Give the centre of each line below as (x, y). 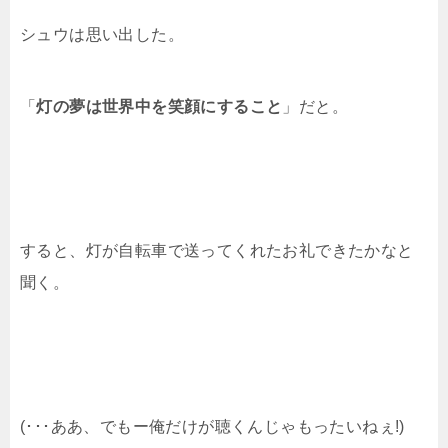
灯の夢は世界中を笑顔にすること (159, 106)
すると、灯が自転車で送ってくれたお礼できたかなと (217, 250)
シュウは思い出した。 (102, 34)
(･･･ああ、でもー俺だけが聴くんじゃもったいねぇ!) (212, 426)
